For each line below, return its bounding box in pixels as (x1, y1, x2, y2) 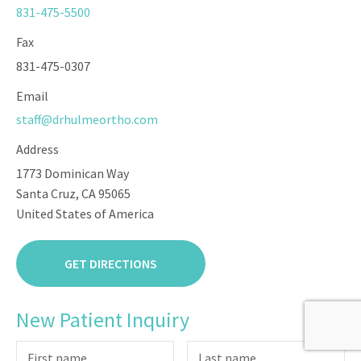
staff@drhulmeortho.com (16, 111, 158, 128)
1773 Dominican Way (16, 165, 129, 182)
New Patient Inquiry (16, 306, 189, 334)
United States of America (16, 205, 154, 222)
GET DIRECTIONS (64, 255, 157, 272)
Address (16, 141, 59, 158)
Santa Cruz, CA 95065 (16, 185, 131, 202)
